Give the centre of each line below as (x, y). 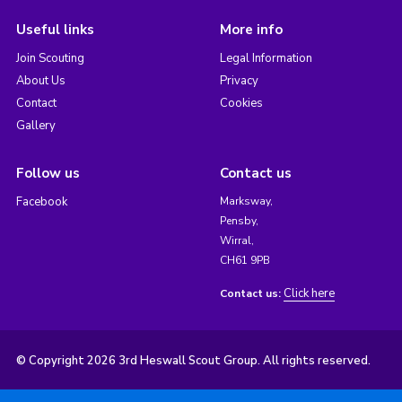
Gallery (35, 126)
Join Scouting (50, 59)
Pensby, (239, 221)
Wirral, (236, 241)
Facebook (41, 202)
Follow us (48, 174)
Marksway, (246, 201)
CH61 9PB (245, 261)
